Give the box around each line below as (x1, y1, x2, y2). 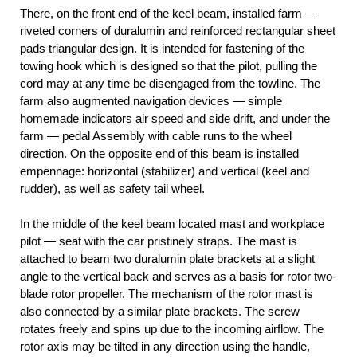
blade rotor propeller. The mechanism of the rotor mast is (20, 287, 313, 301)
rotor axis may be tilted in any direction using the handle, (20, 339, 310, 354)
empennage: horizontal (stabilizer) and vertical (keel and (20, 164, 309, 178)
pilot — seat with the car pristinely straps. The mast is (20, 234, 297, 249)
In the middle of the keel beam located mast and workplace (20, 217, 324, 231)
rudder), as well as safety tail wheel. (20, 182, 205, 196)
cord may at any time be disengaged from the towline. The (20, 76, 320, 91)
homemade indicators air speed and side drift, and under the (20, 112, 330, 126)
